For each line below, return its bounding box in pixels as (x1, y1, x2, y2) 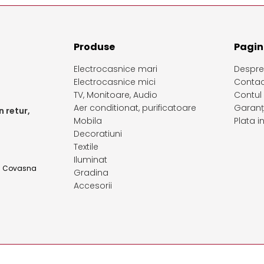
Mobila (74, 114, 103, 127)
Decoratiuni (74, 127, 123, 140)
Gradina (74, 166, 109, 179)
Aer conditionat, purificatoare (74, 101, 197, 114)
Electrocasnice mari (74, 62, 158, 75)
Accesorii (74, 179, 113, 192)
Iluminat (74, 153, 108, 166)
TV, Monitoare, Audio (74, 88, 158, 101)
